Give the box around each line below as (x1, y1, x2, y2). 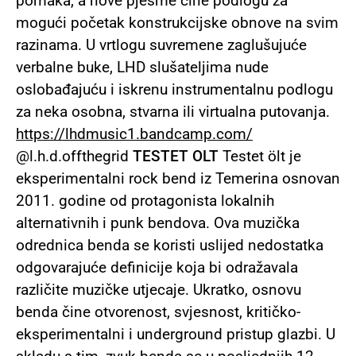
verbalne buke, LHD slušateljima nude (16, 58, 269, 77)
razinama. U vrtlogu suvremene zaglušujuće (16, 36, 307, 55)
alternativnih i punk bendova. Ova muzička (16, 214, 300, 233)
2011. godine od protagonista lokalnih (16, 192, 274, 211)
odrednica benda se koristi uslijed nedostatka (16, 236, 323, 255)
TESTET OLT (133, 147, 219, 166)
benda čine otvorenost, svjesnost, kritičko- (16, 303, 300, 322)
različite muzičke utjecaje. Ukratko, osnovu (16, 281, 301, 300)
